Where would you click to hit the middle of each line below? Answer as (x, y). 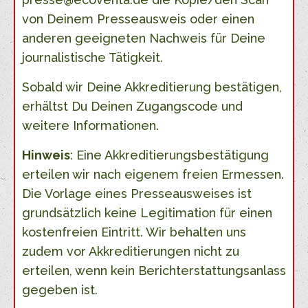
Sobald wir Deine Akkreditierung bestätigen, (152, 87)
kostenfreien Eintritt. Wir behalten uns (134, 232)
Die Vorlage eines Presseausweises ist (137, 194)
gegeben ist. (60, 290)
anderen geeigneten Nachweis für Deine (144, 38)
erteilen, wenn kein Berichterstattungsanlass (154, 271)
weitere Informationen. (90, 126)
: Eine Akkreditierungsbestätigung (169, 155)
